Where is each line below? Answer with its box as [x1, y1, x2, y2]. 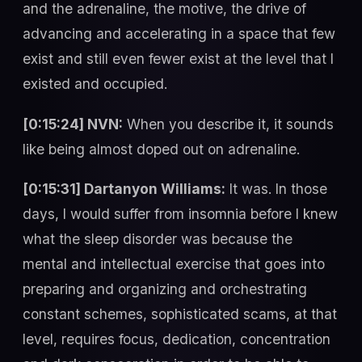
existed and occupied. [23, 75, 167, 93]
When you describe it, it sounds [123, 115, 334, 133]
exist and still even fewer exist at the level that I [23, 50, 334, 68]
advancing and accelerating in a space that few [23, 25, 335, 43]
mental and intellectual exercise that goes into [23, 255, 325, 273]
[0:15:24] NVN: [23, 115, 123, 133]
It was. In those [225, 180, 327, 198]
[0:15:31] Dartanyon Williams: [23, 180, 225, 198]
